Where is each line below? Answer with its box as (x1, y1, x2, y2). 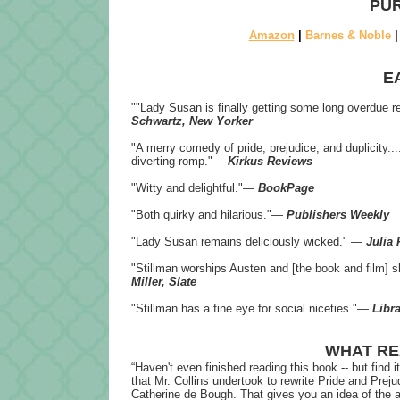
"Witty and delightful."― (131, 181, 258, 196)
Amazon (248, 29, 295, 43)
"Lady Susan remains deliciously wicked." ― (131, 235, 366, 249)
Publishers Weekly (287, 208, 389, 222)
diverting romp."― (131, 154, 228, 169)
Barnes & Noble (304, 29, 391, 43)
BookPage (258, 181, 314, 196)
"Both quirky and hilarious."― (131, 208, 287, 222)
